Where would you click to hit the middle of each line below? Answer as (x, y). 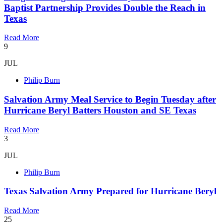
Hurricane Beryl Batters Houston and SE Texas (100, 111)
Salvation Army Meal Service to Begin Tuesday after (110, 100)
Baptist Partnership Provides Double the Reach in (105, 7)
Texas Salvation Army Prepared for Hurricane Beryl (110, 191)
